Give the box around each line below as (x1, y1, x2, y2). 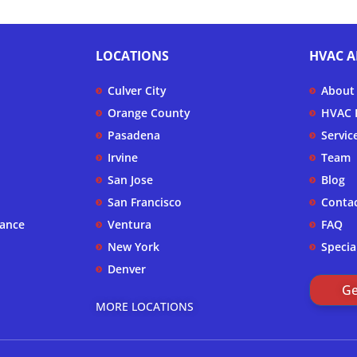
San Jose (107, 172, 153, 188)
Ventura (107, 217, 151, 233)
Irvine (107, 150, 138, 166)
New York (107, 239, 159, 255)
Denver (107, 261, 146, 277)
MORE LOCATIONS (95, 299, 194, 315)
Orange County (107, 105, 190, 121)
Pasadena (107, 127, 160, 143)
